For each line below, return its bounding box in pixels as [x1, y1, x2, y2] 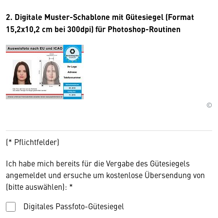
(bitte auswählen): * [6, 181, 73, 192]
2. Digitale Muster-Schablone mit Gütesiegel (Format [6, 11, 194, 22]
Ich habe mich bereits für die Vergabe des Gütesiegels [6, 157, 190, 168]
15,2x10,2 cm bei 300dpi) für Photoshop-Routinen [6, 23, 181, 35]
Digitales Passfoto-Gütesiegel [23, 200, 124, 211]
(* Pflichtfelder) [6, 136, 63, 147]
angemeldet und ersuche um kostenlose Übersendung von [6, 169, 205, 180]
